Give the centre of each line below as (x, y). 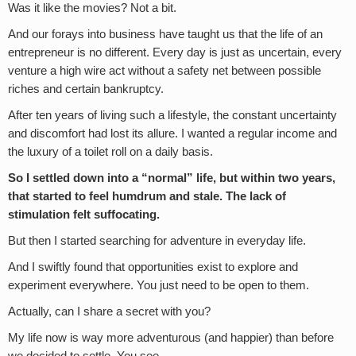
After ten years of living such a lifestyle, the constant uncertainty (172, 115)
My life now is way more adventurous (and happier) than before (171, 337)
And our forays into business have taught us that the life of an (165, 34)
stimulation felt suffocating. (84, 214)
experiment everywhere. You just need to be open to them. (159, 285)
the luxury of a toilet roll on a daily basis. (110, 151)
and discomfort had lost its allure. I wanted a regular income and (172, 133)
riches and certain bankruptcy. (86, 89)
